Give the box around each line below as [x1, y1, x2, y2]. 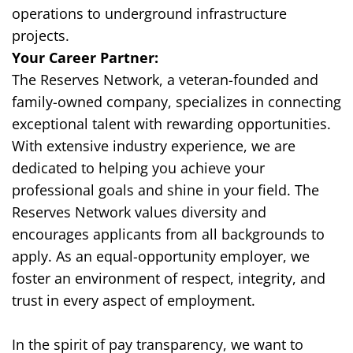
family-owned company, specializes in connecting [12, 92, 341, 112]
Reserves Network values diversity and [12, 203, 266, 222]
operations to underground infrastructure [12, 4, 287, 24]
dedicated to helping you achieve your [12, 158, 265, 178]
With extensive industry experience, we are [12, 136, 295, 156]
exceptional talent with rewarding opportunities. [12, 114, 331, 134]
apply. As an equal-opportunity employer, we [12, 247, 310, 266]
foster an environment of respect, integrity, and [12, 269, 325, 288]
